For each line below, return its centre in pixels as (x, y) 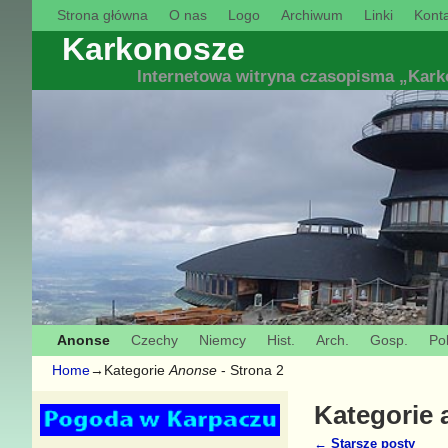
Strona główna (102, 15)
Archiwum (311, 15)
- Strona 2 (250, 369)
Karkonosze (154, 48)
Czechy (154, 340)
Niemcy (222, 340)
